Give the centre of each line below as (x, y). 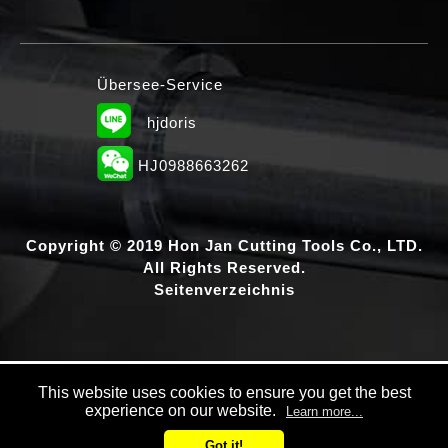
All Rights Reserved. (224, 268)
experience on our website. (180, 410)
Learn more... (324, 411)
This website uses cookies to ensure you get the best (224, 392)
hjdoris (171, 122)
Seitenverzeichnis (224, 290)
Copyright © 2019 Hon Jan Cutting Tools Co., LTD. (224, 246)
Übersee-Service (159, 85)
